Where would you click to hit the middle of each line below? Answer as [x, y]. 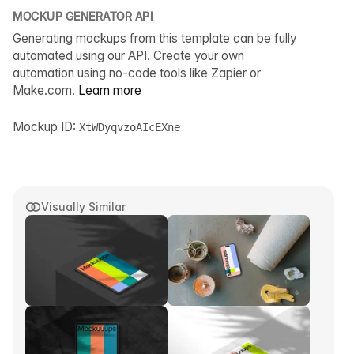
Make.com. [45, 91]
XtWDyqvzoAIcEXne [130, 128]
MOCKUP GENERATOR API [83, 17]
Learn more [110, 91]
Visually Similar [83, 207]
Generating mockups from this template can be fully [154, 39]
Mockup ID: [46, 127]
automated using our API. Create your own [128, 56]
